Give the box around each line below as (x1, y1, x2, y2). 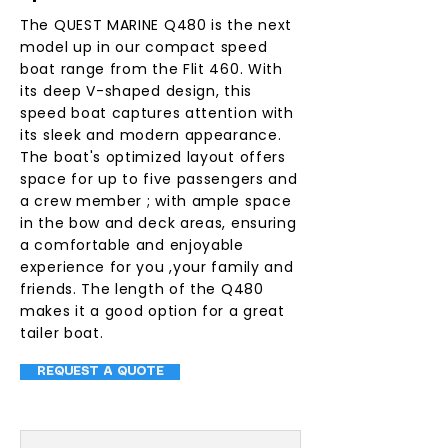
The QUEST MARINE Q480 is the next (20, 15, 293, 35)
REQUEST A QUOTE (36, 366, 164, 377)
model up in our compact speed (20, 37, 268, 57)
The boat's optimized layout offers (20, 147, 286, 167)
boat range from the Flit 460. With (20, 59, 283, 79)
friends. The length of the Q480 (20, 279, 264, 299)
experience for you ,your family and (20, 257, 294, 277)
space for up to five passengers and (20, 169, 298, 189)
